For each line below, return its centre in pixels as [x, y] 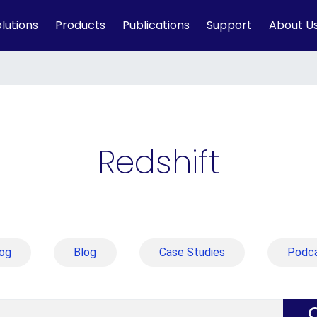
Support [229, 25]
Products [80, 25]
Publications [156, 25]
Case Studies [192, 252]
